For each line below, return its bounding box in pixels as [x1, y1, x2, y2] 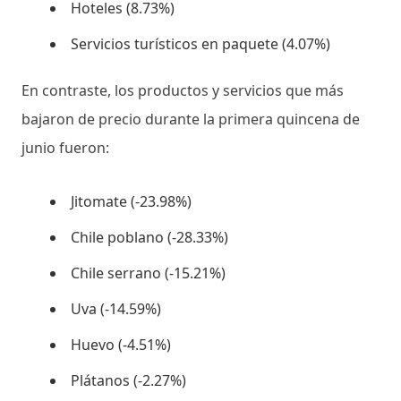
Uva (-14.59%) [71, 298, 161, 319]
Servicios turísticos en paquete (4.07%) [71, 33, 330, 54]
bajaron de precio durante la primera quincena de [21, 108, 360, 129]
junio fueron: [21, 137, 109, 158]
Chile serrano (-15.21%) [71, 262, 226, 283]
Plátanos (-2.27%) [71, 370, 186, 390]
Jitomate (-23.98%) [71, 191, 192, 211]
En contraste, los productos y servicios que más [21, 80, 344, 100]
